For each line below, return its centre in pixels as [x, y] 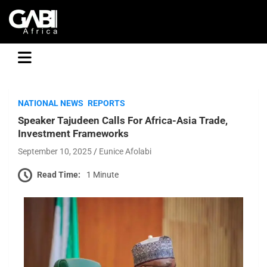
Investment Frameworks [73, 133]
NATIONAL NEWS [51, 103]
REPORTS [106, 103]
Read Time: [59, 174]
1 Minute [103, 174]
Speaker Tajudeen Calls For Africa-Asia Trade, [123, 120]
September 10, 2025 [55, 151]
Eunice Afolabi [125, 151]
